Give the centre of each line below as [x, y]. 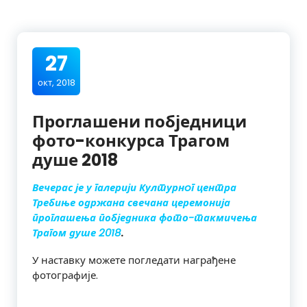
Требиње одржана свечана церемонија [131, 202]
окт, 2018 [56, 82]
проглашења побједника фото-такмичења [145, 217]
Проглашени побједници [139, 121]
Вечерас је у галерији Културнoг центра [134, 187]
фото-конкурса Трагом [131, 140]
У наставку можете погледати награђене [134, 260]
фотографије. [65, 275]
